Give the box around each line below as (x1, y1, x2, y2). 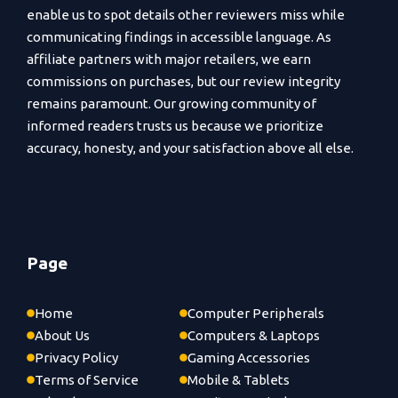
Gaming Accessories (187, 349, 310, 365)
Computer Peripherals (187, 305, 324, 321)
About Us (35, 327, 90, 343)
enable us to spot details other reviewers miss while (27, 7, 345, 23)
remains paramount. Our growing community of (27, 96, 316, 112)
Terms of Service (35, 371, 139, 387)
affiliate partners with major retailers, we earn (27, 52, 311, 68)
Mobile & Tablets (187, 371, 290, 387)
